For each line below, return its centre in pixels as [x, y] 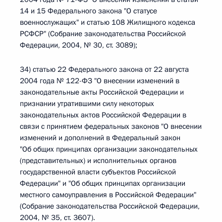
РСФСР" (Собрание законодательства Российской [103, 34]
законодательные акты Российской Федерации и [102, 92]
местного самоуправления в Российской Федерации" [108, 195]
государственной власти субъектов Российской [98, 172]
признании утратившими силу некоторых [87, 104]
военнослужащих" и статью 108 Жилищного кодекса [108, 22]
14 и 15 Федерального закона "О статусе [88, 11]
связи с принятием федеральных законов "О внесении [111, 126]
